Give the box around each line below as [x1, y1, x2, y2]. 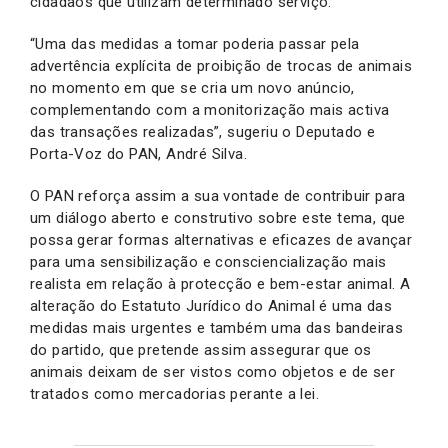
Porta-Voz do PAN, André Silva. [30, 144, 247, 163]
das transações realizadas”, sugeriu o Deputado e [30, 122, 376, 141]
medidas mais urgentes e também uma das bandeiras [30, 318, 404, 337]
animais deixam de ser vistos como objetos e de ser [30, 362, 395, 381]
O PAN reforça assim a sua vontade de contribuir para [30, 186, 406, 205]
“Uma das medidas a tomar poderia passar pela [30, 34, 360, 53]
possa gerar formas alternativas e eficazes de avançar [30, 230, 413, 249]
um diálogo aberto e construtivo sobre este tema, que [30, 208, 406, 227]
